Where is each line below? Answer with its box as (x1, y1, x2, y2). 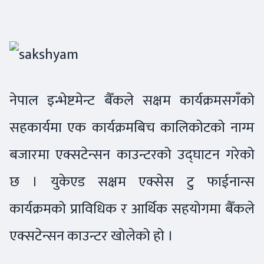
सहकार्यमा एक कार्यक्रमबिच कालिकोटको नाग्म (9, 115, 255, 140)
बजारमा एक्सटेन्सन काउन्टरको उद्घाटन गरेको (9, 143, 255, 167)
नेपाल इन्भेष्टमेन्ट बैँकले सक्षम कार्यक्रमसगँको (9, 88, 255, 113)
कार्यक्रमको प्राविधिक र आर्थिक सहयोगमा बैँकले (9, 197, 255, 221)
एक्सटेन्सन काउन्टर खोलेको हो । (9, 224, 176, 248)
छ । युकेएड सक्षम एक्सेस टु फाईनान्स (9, 170, 255, 194)
